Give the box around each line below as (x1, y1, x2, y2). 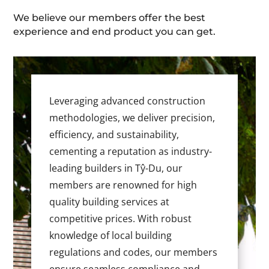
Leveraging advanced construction (49, 94, 206, 108)
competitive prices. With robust (49, 212, 192, 226)
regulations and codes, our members (49, 246, 218, 259)
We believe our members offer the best (13, 12, 206, 24)
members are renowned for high (49, 178, 198, 192)
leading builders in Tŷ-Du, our (49, 162, 183, 175)
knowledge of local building (49, 229, 172, 243)
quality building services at (49, 195, 170, 209)
